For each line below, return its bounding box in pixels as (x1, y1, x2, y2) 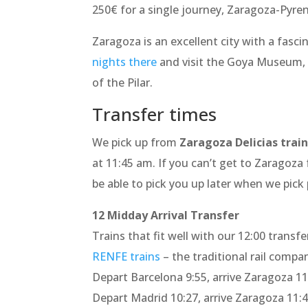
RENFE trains (92, 249, 161, 265)
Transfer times (92, 102, 217, 127)
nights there (92, 54, 157, 70)
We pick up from (92, 135, 180, 151)
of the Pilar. (92, 75, 153, 91)
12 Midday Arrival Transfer (92, 208, 240, 223)
